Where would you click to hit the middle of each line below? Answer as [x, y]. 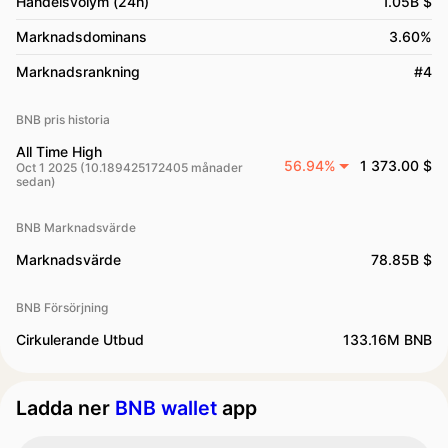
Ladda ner [65, 408]
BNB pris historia [63, 119]
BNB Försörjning [62, 307]
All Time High [59, 151]
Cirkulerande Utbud [80, 339]
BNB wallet [166, 408]
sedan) [36, 181]
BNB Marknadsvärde [76, 227]
